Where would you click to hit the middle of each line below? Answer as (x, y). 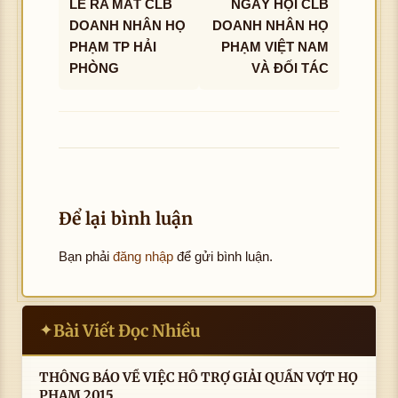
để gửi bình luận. (223, 256)
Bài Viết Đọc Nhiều (127, 330)
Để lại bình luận (126, 218)
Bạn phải (86, 256)
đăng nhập (143, 256)
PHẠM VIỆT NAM (275, 46)
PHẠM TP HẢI (113, 46)
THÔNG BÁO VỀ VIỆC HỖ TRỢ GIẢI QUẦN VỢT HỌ (81, 377)
